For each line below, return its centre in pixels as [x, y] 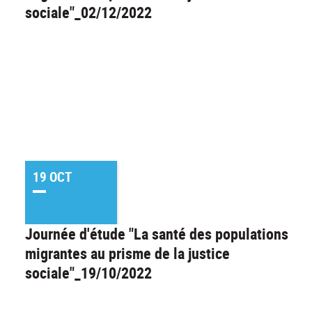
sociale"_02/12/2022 [88, 12]
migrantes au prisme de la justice [127, 253]
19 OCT [52, 177]
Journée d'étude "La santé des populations [157, 233]
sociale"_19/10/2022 [88, 272]
